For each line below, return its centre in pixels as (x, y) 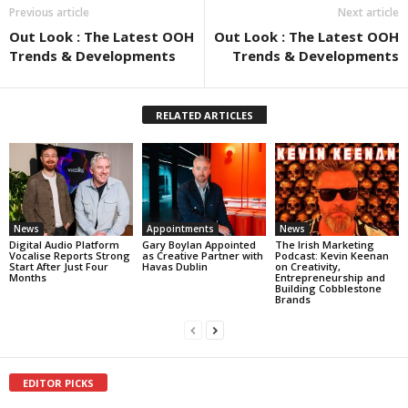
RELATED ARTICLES (204, 116)
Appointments (180, 229)
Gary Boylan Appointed (199, 245)
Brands (292, 300)
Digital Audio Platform (64, 245)
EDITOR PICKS (58, 382)
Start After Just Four (59, 267)
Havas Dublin (174, 267)
